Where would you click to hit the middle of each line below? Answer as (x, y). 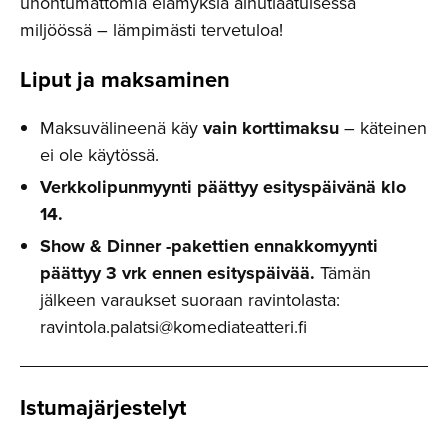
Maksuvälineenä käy (121, 127)
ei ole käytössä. (99, 154)
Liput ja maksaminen (125, 79)
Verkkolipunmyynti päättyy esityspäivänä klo (223, 186)
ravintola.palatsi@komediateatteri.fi (173, 326)
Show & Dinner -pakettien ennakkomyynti (209, 245)
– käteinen (383, 127)
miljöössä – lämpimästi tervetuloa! (151, 29)
